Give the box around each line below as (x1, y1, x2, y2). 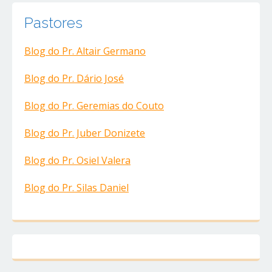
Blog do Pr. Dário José (24, 72, 124, 86)
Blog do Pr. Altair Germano (24, 44, 146, 58)
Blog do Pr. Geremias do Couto (24, 99, 164, 113)
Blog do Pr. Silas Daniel (24, 181, 129, 195)
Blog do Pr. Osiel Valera (24, 154, 131, 168)
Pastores (24, 14, 83, 32)
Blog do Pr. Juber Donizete (24, 126, 145, 140)
